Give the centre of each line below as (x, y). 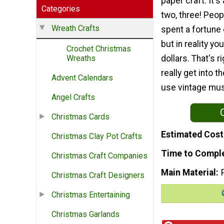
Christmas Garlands (85, 214)
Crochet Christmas (99, 49)
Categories (61, 9)
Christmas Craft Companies (99, 156)
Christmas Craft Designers (98, 175)
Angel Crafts (73, 97)
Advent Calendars (82, 78)
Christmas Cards (80, 117)
